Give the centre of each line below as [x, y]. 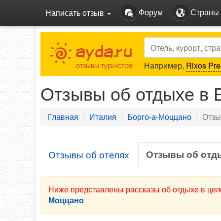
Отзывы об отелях [89, 154]
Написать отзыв [76, 13]
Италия [103, 117]
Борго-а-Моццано [159, 117]
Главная [63, 117]
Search [157, 42]
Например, [165, 65]
